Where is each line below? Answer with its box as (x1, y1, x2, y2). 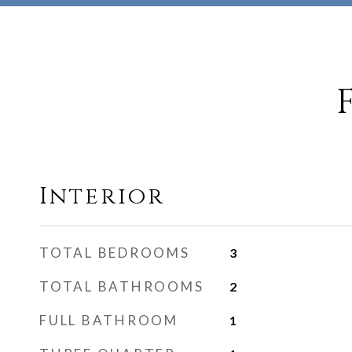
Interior (39, 181, 165, 212)
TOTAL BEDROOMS (39, 244, 190, 261)
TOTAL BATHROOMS (39, 278, 204, 295)
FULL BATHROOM (39, 312, 178, 328)
